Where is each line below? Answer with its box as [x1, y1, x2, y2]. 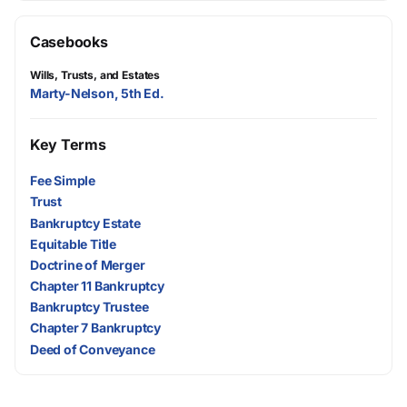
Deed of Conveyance [30, 341, 155, 357]
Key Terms [30, 135, 106, 154]
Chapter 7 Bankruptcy [30, 320, 162, 336]
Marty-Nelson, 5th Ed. [30, 85, 164, 101]
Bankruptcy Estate [30, 214, 141, 231]
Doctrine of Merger [30, 256, 145, 273]
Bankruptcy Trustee [30, 299, 149, 315]
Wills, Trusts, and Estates [30, 68, 161, 82]
